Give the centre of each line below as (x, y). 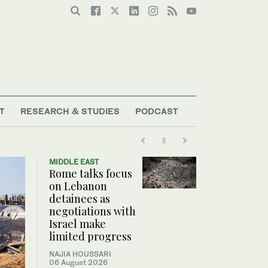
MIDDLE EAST (74, 162)
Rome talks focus (91, 174)
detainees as (80, 199)
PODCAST (156, 111)
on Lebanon (78, 186)
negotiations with (92, 211)
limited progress (90, 237)
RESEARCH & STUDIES (70, 111)
